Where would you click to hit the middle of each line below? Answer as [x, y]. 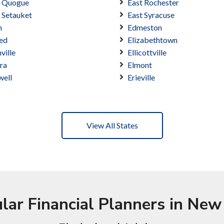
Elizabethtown [152, 40]
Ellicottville [147, 52]
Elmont [140, 65]
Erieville [141, 77]
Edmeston [145, 27]
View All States [112, 125]
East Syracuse [151, 15]
